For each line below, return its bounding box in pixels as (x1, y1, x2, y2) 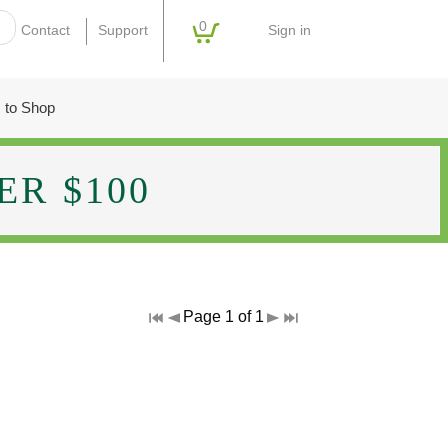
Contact (21, 23, 71, 39)
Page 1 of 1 (182, 307, 264, 325)
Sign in (268, 23, 312, 39)
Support (97, 23, 148, 39)
